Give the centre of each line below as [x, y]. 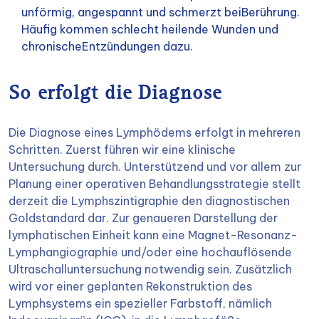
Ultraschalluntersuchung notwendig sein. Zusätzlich [150, 269]
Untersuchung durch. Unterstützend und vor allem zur [155, 167]
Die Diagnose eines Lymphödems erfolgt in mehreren [155, 132]
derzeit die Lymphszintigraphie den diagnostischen [149, 201]
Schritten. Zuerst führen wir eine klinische [122, 150]
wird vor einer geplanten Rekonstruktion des [130, 286]
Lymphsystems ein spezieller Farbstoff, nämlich [140, 303]
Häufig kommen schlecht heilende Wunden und [150, 29]
